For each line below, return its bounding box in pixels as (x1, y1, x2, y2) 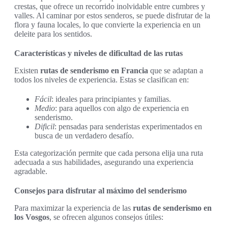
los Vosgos (14, 213, 49, 222)
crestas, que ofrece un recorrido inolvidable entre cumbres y (14, 2, 205, 11)
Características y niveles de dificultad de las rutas (14, 49, 183, 58)
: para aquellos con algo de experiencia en (55, 104, 189, 113)
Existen (14, 66, 40, 75)
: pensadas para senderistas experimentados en (54, 122, 202, 131)
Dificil (35, 122, 54, 131)
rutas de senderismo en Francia (40, 66, 148, 75)
